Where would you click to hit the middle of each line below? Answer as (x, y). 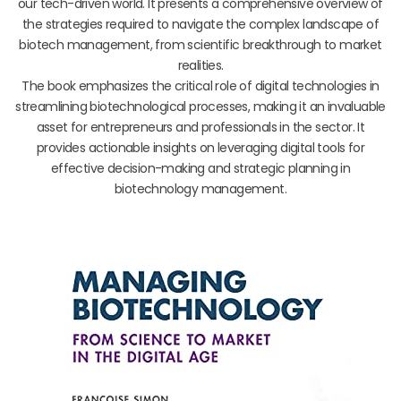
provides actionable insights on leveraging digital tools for (200, 147)
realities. (200, 65)
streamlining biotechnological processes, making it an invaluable (200, 106)
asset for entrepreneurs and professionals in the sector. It (200, 127)
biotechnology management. (200, 188)
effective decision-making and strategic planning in (200, 168)
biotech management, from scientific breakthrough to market (200, 44)
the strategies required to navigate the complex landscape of (200, 24)
